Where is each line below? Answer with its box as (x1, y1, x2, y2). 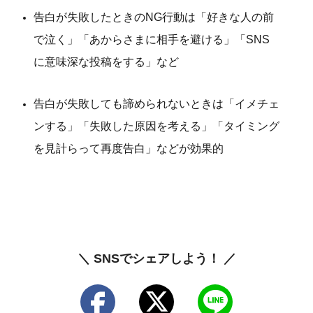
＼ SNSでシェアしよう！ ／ (77, 251, 236, 265)
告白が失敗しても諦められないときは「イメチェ (34, 97, 279, 110)
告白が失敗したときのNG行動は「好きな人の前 (34, 10, 274, 23)
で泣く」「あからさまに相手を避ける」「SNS (34, 33, 270, 45)
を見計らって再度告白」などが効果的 (34, 142, 224, 154)
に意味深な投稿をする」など (34, 55, 179, 68)
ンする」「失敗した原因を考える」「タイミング (34, 119, 279, 132)
